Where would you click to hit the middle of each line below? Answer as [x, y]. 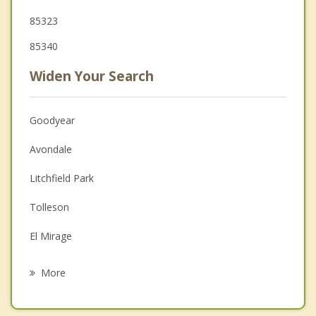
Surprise [48, 293]
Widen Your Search [92, 76]
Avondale [51, 149]
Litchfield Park [62, 178]
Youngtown [56, 265]
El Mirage [51, 236]
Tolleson [49, 207]
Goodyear [52, 120]
